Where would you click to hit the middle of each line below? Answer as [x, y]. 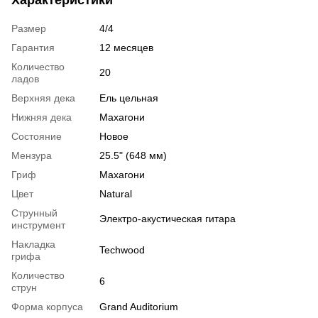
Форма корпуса [47, 306]
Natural [116, 193]
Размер [29, 28]
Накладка [33, 244]
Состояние [37, 136]
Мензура [32, 155]
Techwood [122, 250]
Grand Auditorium [139, 306]
